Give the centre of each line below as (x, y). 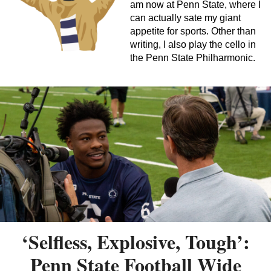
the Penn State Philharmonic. (193, 57)
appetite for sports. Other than (193, 31)
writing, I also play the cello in (193, 44)
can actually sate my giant (185, 18)
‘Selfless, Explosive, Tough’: (135, 241)
